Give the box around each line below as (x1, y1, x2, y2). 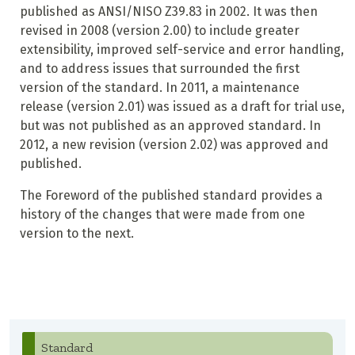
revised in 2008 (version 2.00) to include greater (19, 23, 300, 39)
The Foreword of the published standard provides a (19, 188, 323, 204)
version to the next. (19, 226, 134, 242)
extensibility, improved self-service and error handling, (19, 42, 344, 58)
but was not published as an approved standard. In (19, 118, 321, 134)
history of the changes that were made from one (19, 207, 305, 223)
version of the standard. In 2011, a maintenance (19, 80, 300, 96)
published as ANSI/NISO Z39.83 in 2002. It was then (19, 4, 318, 20)
